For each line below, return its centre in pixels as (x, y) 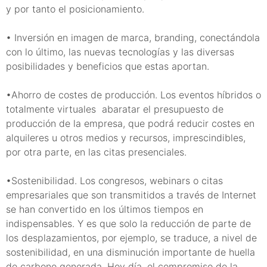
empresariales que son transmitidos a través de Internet (131, 195)
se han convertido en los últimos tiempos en (105, 209)
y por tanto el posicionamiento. (75, 9)
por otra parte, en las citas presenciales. (98, 152)
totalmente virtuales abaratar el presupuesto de (115, 109)
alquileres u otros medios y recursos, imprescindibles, (126, 137)
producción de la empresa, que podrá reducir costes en (130, 123)
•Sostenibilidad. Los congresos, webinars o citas (114, 180)
